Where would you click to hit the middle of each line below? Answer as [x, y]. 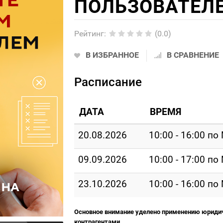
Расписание [108, 82]
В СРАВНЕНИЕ [193, 55]
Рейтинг [89, 34]
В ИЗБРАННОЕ [112, 55]
